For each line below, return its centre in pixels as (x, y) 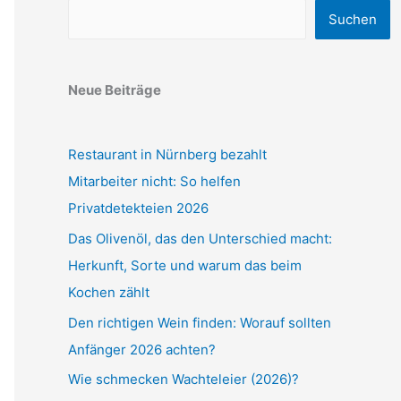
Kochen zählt (109, 292)
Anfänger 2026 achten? (142, 349)
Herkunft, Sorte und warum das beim (185, 265)
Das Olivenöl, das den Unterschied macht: (200, 238)
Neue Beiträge (115, 90)
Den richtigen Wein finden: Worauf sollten (200, 322)
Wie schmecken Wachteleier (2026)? (183, 380)
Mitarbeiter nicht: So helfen (154, 181)
